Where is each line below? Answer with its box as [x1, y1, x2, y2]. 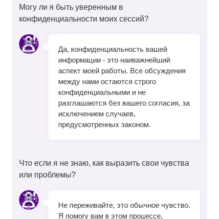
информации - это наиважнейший [58, 56, 170, 65]
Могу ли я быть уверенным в [19, 2, 123, 12]
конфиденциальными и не [58, 88, 146, 97]
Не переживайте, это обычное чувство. [58, 201, 190, 210]
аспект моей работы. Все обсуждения [58, 66, 186, 75]
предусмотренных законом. [58, 120, 151, 129]
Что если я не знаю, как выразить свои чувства [19, 158, 189, 168]
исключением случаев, [58, 109, 135, 118]
